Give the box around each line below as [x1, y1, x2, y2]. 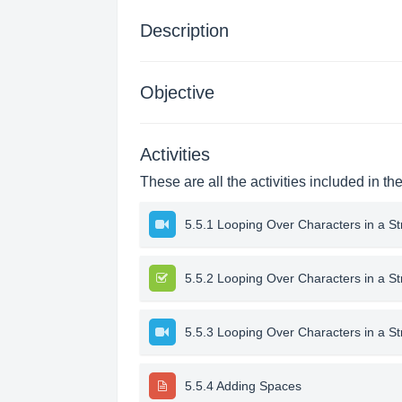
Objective [139, 83, 214, 102]
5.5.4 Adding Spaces [184, 379, 301, 393]
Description [139, 21, 229, 40]
